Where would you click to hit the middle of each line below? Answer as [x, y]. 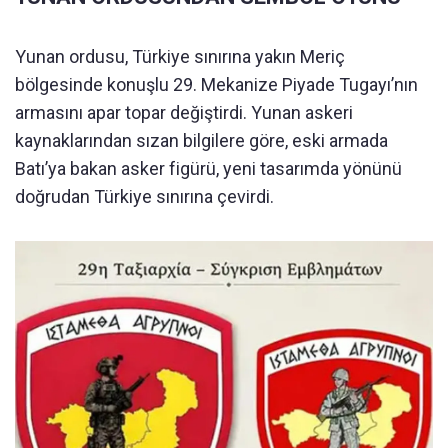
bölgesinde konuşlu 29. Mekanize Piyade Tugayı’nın [216, 85]
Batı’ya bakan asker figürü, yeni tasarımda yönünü [208, 169]
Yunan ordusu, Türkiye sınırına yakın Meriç [180, 57]
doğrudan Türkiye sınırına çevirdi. [144, 197]
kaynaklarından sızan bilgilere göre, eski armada [201, 141]
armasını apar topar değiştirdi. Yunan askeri [184, 113]
